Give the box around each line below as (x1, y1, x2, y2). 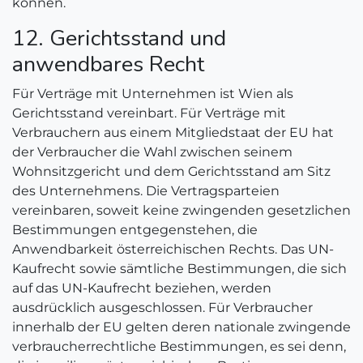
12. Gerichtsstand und (12, 23, 226, 53)
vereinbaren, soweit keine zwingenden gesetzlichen (12, 203, 351, 218)
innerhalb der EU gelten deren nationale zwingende (12, 319, 351, 335)
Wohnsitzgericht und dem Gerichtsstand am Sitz (12, 164, 331, 179)
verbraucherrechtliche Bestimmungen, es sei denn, (12, 339, 346, 354)
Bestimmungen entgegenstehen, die (12, 222, 258, 237)
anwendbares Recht (12, 49, 204, 79)
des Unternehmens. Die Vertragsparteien (12, 183, 280, 199)
